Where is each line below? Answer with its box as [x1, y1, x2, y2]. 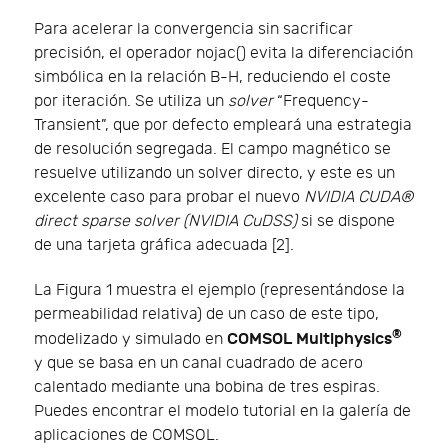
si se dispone [297, 211, 395, 231]
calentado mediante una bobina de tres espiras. [34, 377, 380, 397]
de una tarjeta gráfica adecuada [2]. [34, 235, 294, 255]
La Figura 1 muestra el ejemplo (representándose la [34, 280, 405, 300]
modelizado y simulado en [34, 329, 227, 349]
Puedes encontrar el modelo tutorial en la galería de [34, 401, 411, 421]
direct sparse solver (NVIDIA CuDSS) [34, 211, 297, 231]
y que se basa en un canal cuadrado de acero [34, 353, 363, 373]
